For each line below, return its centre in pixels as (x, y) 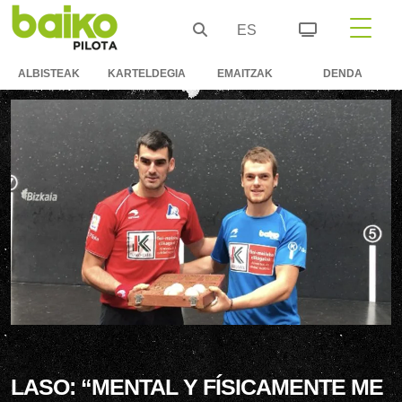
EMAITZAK (245, 74)
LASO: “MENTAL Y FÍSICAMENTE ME (197, 386)
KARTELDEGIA (147, 74)
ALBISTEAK (49, 74)
